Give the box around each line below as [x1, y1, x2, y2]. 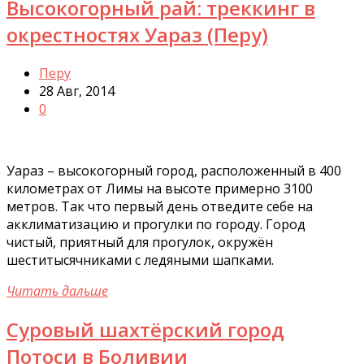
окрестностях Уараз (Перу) [6, 21, 268, 49]
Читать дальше [6, 282, 108, 301]
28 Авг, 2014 [39, 82, 115, 101]
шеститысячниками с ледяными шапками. [6, 251, 274, 270]
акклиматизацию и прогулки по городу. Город [6, 215, 305, 234]
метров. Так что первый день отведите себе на [6, 197, 313, 216]
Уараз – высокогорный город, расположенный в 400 [6, 162, 341, 180]
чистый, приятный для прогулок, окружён [6, 233, 273, 252]
